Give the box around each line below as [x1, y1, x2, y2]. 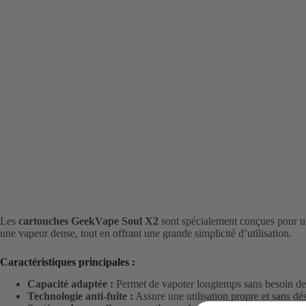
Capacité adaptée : [27, 278, 113, 290]
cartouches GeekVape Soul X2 [18, 214, 158, 227]
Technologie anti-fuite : [27, 290, 133, 303]
